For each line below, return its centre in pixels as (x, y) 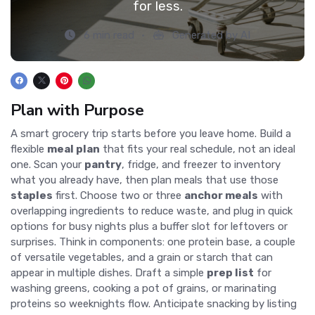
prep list (230, 273)
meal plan (73, 149)
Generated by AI (210, 36)
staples (32, 195)
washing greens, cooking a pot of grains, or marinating (143, 288)
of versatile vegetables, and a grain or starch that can (142, 257)
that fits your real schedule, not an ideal (198, 149)
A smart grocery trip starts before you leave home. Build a (151, 134)
